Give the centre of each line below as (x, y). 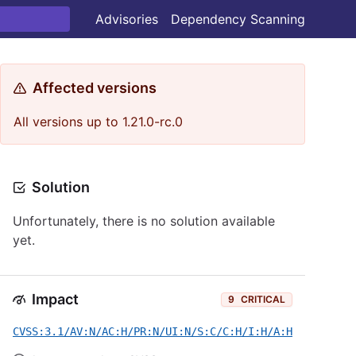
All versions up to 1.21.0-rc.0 (98, 122)
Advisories (127, 19)
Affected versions (95, 88)
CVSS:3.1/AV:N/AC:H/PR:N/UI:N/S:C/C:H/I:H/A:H (153, 331)
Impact (55, 299)
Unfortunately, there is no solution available (144, 221)
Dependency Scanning (238, 19)
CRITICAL (263, 299)
